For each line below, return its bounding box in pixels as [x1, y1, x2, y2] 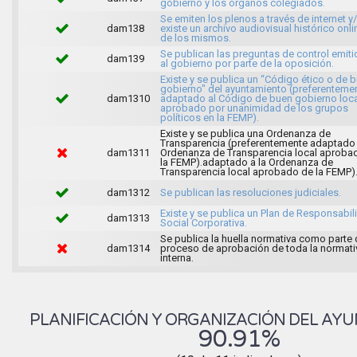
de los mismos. [159, 31, 231, 44]
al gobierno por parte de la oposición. [159, 57, 334, 69]
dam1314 [106, 241, 150, 254]
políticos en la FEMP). [159, 111, 259, 124]
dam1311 [106, 146, 150, 159]
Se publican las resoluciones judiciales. [159, 186, 341, 198]
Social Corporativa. [159, 216, 247, 229]
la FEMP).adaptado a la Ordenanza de [159, 155, 333, 168]
